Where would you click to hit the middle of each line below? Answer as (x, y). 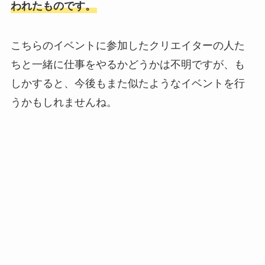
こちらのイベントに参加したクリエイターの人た (127, 46)
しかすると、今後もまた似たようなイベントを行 (127, 84)
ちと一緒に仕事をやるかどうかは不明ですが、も (127, 65)
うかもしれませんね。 (64, 103)
